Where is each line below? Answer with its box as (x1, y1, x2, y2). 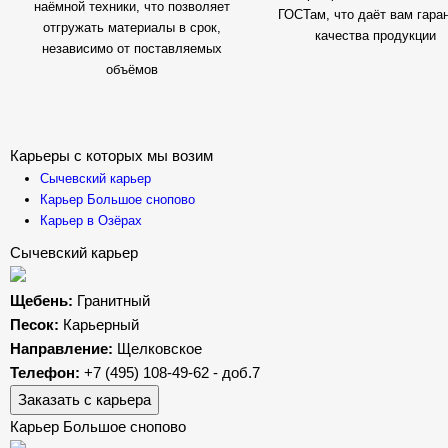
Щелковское (116, 340, 202, 357)
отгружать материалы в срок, (42, 20, 221, 35)
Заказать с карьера (17, 391, 151, 408)
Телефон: (9, 364, 84, 381)
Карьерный (62, 316, 139, 333)
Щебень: (9, 292, 77, 309)
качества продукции (315, 28, 436, 43)
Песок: (9, 316, 63, 333)
